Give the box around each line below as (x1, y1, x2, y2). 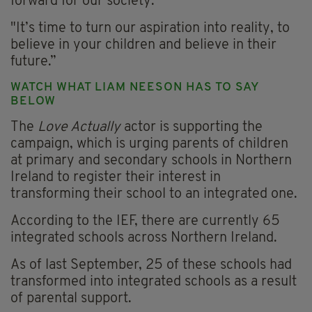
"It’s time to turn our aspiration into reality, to (10, 22, 290, 36)
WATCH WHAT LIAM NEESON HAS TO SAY (10, 81, 260, 94)
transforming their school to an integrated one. (10, 187, 297, 202)
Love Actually (38, 120, 120, 135)
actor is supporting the (120, 120, 263, 135)
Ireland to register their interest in (10, 171, 221, 185)
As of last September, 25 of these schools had (10, 258, 292, 273)
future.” (10, 55, 56, 70)
